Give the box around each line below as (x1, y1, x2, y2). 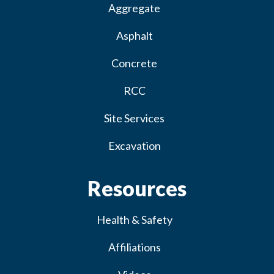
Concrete (111, 56, 157, 70)
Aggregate (108, 1, 160, 15)
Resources (87, 176, 187, 201)
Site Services (104, 111, 165, 125)
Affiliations (108, 240, 161, 254)
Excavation (108, 139, 161, 152)
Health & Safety (96, 213, 172, 226)
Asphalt (116, 29, 153, 42)
